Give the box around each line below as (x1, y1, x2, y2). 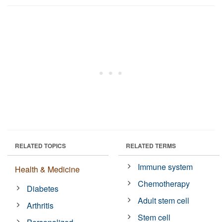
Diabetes (27, 182, 59, 194)
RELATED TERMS (126, 141, 176, 150)
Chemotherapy (138, 177, 190, 189)
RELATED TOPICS (15, 141, 66, 150)
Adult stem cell (138, 194, 190, 206)
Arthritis (27, 199, 54, 211)
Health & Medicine (15, 163, 80, 175)
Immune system (138, 161, 193, 172)
